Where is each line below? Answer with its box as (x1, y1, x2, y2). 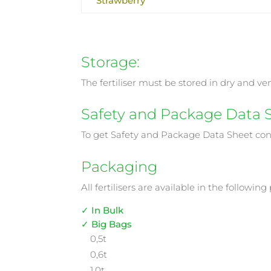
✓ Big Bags (81, 218, 132, 230)
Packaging (81, 157, 158, 175)
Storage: (81, 53, 140, 71)
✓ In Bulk (81, 204, 124, 216)
